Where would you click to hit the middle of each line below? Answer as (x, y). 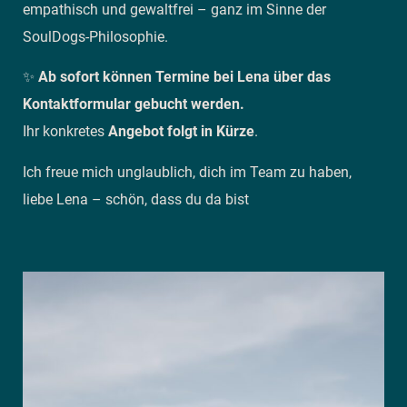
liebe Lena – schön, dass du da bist (138, 199)
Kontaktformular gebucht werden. (134, 104)
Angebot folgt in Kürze (181, 132)
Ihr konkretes (65, 132)
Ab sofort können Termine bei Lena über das (184, 77)
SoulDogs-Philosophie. (95, 36)
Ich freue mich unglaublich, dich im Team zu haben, (187, 172)
